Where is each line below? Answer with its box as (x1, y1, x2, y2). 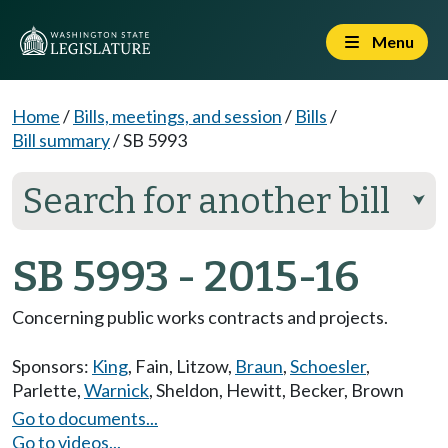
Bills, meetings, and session (73, 105, 282, 127)
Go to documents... (12, 406, 158, 429)
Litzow (176, 355, 228, 377)
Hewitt (226, 379, 282, 401)
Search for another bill (22, 180, 390, 222)
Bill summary (12, 129, 110, 151)
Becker (289, 379, 344, 401)
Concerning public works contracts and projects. (12, 306, 388, 328)
